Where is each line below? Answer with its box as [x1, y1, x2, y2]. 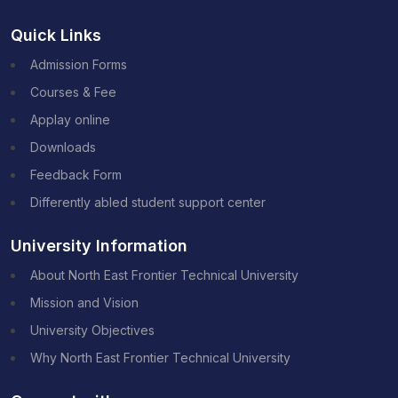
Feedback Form [30, 166, 122, 182]
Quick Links [11, 25, 101, 44]
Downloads [30, 139, 96, 155]
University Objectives [30, 322, 155, 338]
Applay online [30, 111, 110, 127]
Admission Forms [30, 56, 127, 72]
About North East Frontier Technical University [30, 267, 298, 283]
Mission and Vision [30, 294, 139, 310]
